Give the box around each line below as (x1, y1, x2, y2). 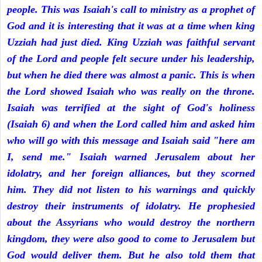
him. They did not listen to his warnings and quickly (7, 184, 255, 196)
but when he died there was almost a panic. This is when (7, 69, 255, 81)
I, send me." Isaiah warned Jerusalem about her (7, 151, 255, 163)
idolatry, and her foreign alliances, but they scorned (7, 167, 255, 180)
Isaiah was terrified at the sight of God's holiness (7, 102, 255, 114)
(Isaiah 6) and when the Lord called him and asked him (7, 118, 255, 130)
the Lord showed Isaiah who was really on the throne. (7, 85, 255, 98)
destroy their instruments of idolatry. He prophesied (7, 200, 255, 212)
